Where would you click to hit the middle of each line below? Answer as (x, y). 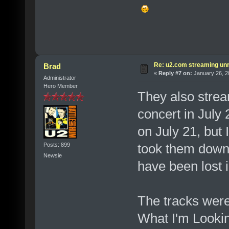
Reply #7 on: (175, 73)
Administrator (60, 77)
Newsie (52, 156)
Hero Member (60, 86)
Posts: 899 (56, 145)
